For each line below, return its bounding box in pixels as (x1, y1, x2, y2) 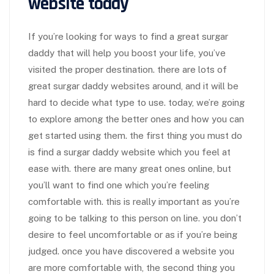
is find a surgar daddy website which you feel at (28, 147, 231, 157)
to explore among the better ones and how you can (28, 114, 244, 124)
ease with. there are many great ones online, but (28, 163, 231, 174)
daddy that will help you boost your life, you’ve (28, 48, 226, 58)
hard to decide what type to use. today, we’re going (28, 97, 245, 108)
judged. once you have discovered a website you (28, 246, 234, 256)
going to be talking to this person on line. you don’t (28, 213, 242, 223)
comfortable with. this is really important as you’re (28, 196, 240, 207)
